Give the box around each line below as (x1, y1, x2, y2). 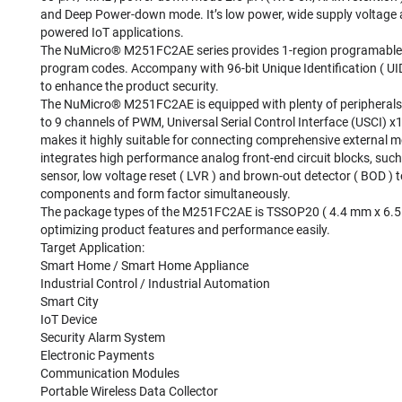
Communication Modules (40, 366, 179, 380)
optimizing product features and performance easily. (40, 223, 330, 237)
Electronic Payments (40, 348, 154, 363)
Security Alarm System (40, 330, 165, 345)
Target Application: (40, 240, 144, 255)
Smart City (40, 294, 99, 309)
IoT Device (40, 312, 97, 327)
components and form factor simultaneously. (40, 187, 291, 201)
